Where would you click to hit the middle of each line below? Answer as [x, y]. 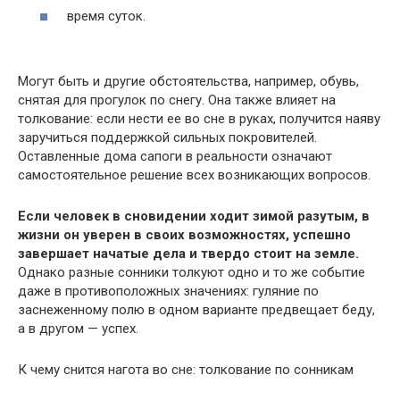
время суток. [106, 16]
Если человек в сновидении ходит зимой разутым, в [194, 216]
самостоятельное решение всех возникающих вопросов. [194, 175]
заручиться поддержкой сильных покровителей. [167, 137]
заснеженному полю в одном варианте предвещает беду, [196, 309]
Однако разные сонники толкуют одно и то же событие [192, 272]
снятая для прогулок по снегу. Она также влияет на [177, 100]
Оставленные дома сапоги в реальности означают [175, 156]
